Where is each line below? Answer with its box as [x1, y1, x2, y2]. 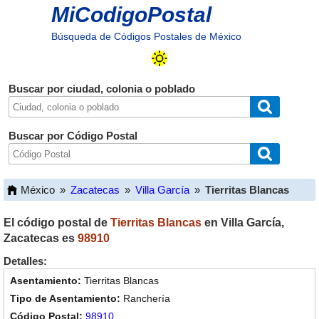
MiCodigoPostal [51, 3, 211, 26]
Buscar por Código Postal [8, 130, 137, 142]
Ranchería [123, 293, 170, 304]
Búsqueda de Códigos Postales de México [51, 31, 241, 42]
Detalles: [4, 255, 47, 267]
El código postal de [4, 216, 110, 229]
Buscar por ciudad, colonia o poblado [8, 83, 195, 95]
